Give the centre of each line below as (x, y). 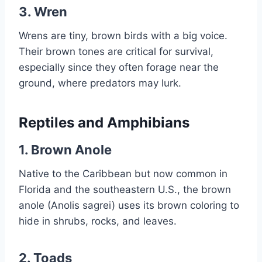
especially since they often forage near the (119, 68)
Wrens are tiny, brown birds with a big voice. (123, 36)
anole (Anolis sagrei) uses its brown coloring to (129, 206)
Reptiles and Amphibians (104, 123)
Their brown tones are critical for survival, (116, 52)
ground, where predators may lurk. (100, 83)
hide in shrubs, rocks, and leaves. (98, 221)
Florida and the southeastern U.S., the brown (125, 190)
